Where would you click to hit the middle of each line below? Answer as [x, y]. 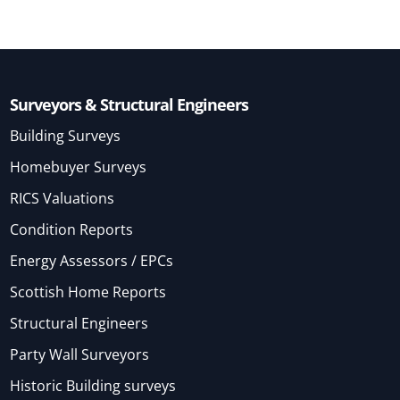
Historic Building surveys [93, 386]
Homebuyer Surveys [79, 167]
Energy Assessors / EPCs [92, 261]
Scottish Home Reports [88, 292]
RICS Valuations [62, 199]
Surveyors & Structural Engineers [129, 105]
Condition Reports [72, 230]
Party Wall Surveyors [80, 355]
